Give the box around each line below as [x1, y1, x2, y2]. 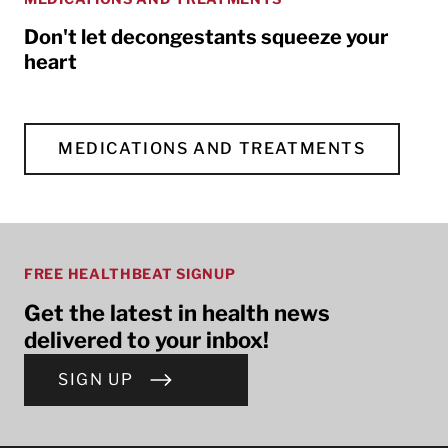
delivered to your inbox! [24, 327, 269, 353]
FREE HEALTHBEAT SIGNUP [24, 265, 236, 282]
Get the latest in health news [24, 300, 330, 326]
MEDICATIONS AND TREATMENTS [58, 139, 366, 158]
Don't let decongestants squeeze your [24, 25, 389, 49]
